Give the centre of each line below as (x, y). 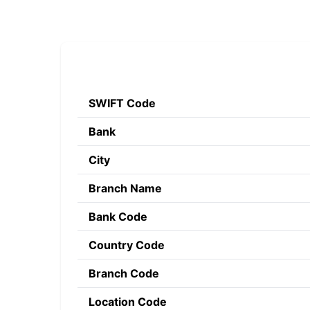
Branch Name (125, 188)
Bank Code (118, 217)
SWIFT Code (122, 103)
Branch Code (124, 273)
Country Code (127, 245)
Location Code (128, 302)
